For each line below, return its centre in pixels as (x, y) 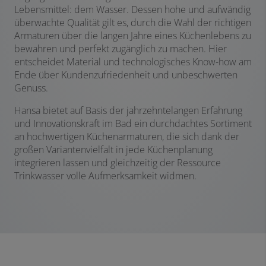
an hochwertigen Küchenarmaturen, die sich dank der (127, 136)
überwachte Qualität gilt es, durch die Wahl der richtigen (133, 22)
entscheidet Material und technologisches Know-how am (133, 61)
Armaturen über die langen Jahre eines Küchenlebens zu (133, 35)
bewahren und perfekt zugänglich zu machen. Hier (121, 48)
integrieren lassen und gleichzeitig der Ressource (118, 162)
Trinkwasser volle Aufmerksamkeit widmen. (105, 175)
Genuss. (31, 88)
